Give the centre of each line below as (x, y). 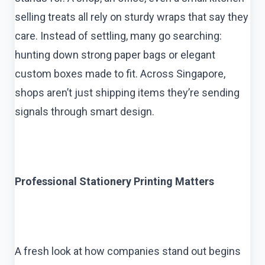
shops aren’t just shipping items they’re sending (127, 92)
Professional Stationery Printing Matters (114, 181)
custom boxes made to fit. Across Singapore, (120, 73)
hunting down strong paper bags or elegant (115, 54)
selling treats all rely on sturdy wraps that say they (132, 17)
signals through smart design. (85, 111)
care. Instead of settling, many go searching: (118, 35)
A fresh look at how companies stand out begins (128, 251)
